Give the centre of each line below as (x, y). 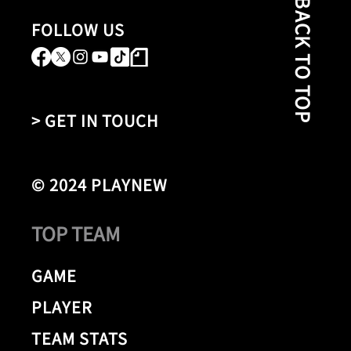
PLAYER (62, 306)
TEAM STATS (80, 338)
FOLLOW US (78, 30)
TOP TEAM (76, 233)
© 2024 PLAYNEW (100, 185)
